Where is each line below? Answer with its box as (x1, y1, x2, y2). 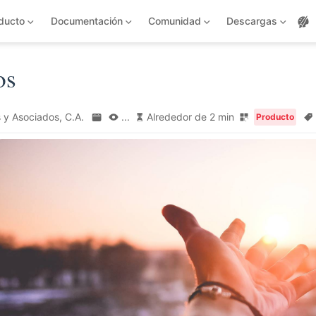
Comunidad (147, 15, 201, 27)
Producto (255, 111, 294, 122)
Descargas (226, 15, 278, 27)
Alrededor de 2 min (147, 111, 234, 123)
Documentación (50, 15, 123, 27)
